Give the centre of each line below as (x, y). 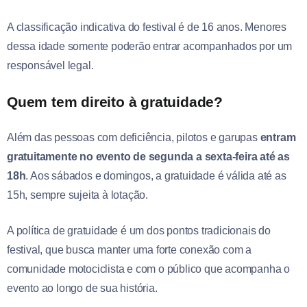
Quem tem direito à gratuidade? (115, 101)
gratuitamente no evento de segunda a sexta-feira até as (148, 156)
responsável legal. (50, 65)
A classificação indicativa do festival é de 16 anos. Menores (147, 27)
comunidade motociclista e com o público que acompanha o (148, 269)
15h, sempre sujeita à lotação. (78, 195)
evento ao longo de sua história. (82, 288)
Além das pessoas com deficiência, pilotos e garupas (134, 137)
